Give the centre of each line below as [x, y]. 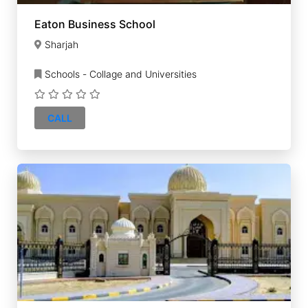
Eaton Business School [95, 24]
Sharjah [62, 44]
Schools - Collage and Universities [119, 74]
